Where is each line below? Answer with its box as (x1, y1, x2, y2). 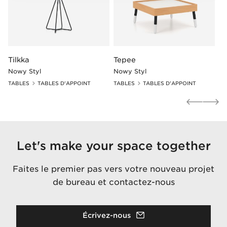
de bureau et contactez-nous (52, 177, 175, 187)
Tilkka (8, 56, 29, 64)
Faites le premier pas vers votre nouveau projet (13, 164, 214, 174)
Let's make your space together (16, 138, 211, 154)
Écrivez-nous (82, 211, 131, 220)
